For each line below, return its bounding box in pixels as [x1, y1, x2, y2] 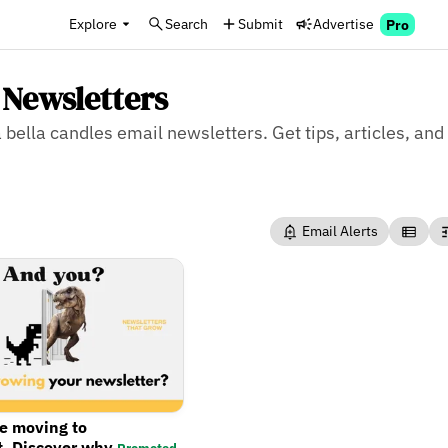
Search [165, 14, 208, 33]
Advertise [313, 14, 374, 33]
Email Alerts [298, 221, 378, 240]
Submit [238, 14, 283, 33]
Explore [69, 14, 117, 33]
